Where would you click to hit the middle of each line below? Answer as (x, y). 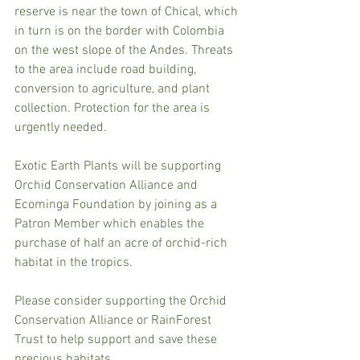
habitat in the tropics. (74, 262)
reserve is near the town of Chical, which (128, 12)
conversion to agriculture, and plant (114, 89)
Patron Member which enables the (111, 224)
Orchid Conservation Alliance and (108, 185)
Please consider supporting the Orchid (122, 301)
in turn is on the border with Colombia (121, 31)
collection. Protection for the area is (114, 108)
